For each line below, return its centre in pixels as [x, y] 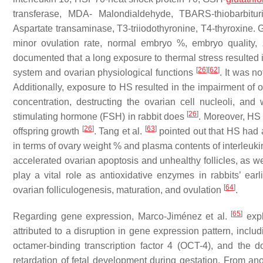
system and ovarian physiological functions [104, 73]
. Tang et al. [119, 131]
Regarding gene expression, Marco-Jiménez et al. [122, 217]
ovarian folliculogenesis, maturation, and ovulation [118, 190]
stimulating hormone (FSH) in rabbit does [100, 117]
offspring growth [48, 131]
